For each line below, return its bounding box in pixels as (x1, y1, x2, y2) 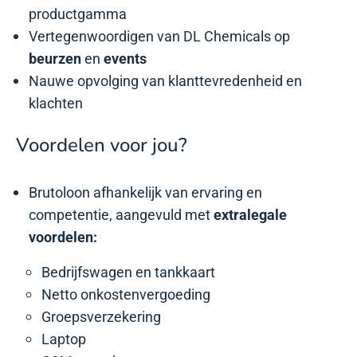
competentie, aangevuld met (29, 206, 214, 223)
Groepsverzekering (41, 308, 161, 325)
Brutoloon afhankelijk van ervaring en (29, 184, 262, 201)
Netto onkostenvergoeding (41, 286, 210, 303)
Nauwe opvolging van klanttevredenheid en (29, 73, 302, 89)
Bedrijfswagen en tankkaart (41, 264, 215, 280)
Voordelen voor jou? (16, 131, 187, 158)
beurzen (29, 50, 84, 67)
